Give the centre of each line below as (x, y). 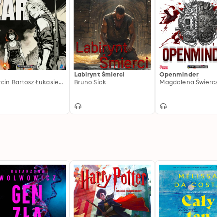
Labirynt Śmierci (100, 74)
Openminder (179, 74)
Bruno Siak (90, 82)
